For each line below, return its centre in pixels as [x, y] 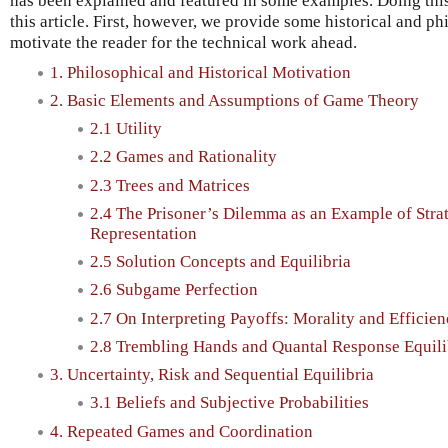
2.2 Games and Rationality [183, 157]
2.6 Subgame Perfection [174, 290]
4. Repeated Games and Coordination [181, 431]
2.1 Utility [126, 129]
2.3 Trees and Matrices [170, 185]
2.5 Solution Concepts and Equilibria [220, 262]
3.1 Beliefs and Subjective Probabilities [229, 403]
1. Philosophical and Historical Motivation [200, 72]
